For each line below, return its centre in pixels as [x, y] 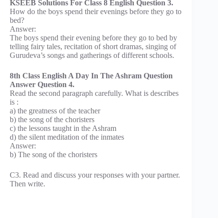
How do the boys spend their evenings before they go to [96, 11]
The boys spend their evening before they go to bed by [93, 37]
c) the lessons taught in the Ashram [63, 128]
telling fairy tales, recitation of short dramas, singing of [93, 46]
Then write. [27, 183]
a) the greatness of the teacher [55, 110]
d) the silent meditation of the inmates [67, 137]
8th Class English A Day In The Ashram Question [91, 75]
